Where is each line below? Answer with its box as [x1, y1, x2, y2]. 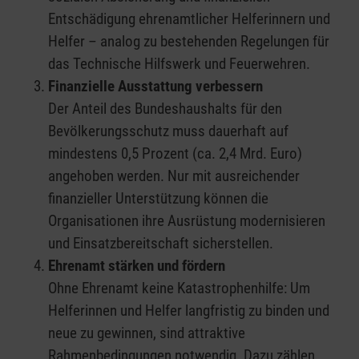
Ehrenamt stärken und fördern [48, 256, 225, 275]
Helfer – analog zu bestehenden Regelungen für [48, 31, 329, 50]
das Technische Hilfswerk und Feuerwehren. [48, 54, 310, 73]
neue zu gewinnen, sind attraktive [48, 323, 245, 342]
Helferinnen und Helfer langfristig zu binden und [48, 301, 329, 320]
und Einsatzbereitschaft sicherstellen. [48, 233, 273, 252]
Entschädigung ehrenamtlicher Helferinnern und [48, 9, 330, 28]
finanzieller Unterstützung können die [48, 188, 268, 208]
